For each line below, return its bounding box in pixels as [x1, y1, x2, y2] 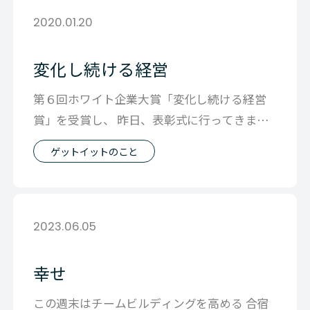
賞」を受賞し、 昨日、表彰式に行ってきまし [33, 111, 269, 129]
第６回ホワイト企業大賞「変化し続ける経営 [33, 91, 266, 108]
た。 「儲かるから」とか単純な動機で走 [33, 132, 246, 149]
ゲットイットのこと [50, 144, 138, 159]
